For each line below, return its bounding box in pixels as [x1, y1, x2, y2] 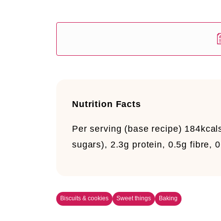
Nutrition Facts [72, 99, 141, 109]
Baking [159, 195, 178, 202]
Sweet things [116, 195, 151, 202]
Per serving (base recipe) [72, 124, 185, 134]
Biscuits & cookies [60, 195, 109, 202]
